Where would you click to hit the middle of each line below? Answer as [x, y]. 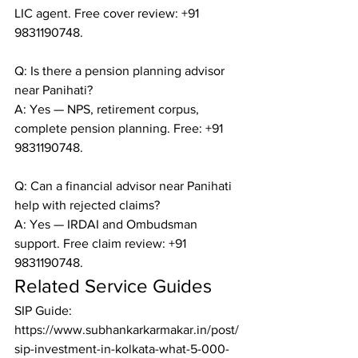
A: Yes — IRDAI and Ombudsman [107, 224]
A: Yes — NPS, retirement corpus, [108, 109]
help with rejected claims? [87, 205]
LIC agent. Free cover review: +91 [108, 13]
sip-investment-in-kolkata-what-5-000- [122, 349]
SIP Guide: [45, 310]
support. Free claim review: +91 [102, 243]
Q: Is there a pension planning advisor [121, 71]
